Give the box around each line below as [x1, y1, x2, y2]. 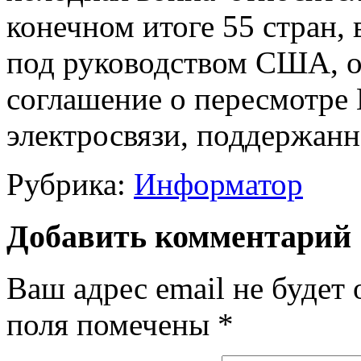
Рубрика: [6, 166, 126, 201]
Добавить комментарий [6, 218, 351, 255]
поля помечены [6, 307, 218, 342]
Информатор [134, 166, 303, 201]
